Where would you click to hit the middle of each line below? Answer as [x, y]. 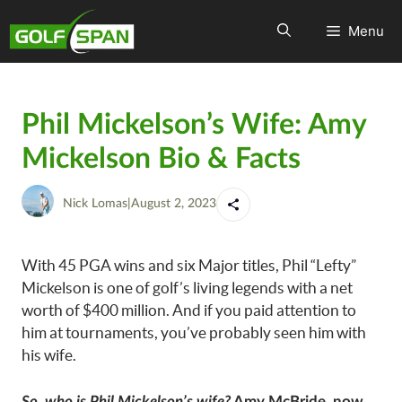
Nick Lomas [95, 204]
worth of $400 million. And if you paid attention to [189, 310]
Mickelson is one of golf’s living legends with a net [187, 288]
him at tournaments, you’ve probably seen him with [194, 332]
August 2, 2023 [174, 204]
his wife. [49, 355]
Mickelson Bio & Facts [161, 159]
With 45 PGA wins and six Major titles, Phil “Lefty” [189, 265]
